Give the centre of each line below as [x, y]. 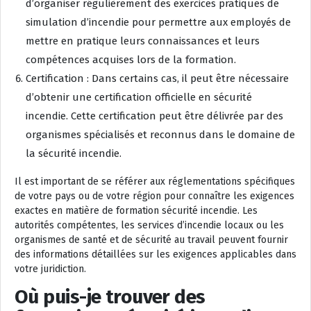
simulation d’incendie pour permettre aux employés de [158, 22]
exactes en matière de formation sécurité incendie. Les [136, 210]
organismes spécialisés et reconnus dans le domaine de [160, 134]
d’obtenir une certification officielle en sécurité [139, 97]
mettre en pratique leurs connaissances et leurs [143, 41]
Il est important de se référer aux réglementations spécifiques [155, 181]
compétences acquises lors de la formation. [131, 59]
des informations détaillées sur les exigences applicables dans [155, 254]
